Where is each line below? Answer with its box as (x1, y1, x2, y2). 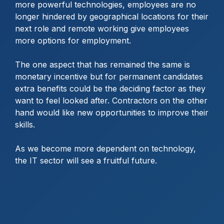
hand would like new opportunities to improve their (15, 107, 208, 117)
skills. (15, 119, 35, 129)
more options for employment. (15, 35, 131, 45)
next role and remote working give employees (15, 23, 189, 33)
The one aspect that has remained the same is (15, 59, 190, 69)
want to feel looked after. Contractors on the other (15, 95, 207, 105)
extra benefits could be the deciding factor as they (15, 83, 205, 93)
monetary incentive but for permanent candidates (15, 71, 203, 81)
